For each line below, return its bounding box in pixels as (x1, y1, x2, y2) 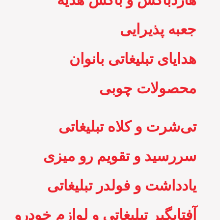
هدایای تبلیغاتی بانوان (69, 51, 196, 67)
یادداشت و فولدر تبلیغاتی (47, 177, 196, 193)
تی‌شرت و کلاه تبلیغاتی (58, 118, 196, 135)
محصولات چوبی (99, 80, 196, 96)
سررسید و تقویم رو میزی (43, 148, 196, 164)
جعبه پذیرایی (120, 21, 196, 37)
